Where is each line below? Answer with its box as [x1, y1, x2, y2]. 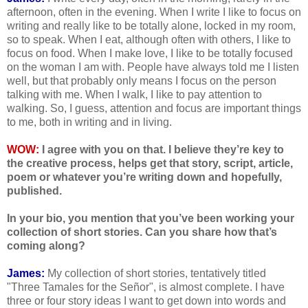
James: [7, 267, 45, 280]
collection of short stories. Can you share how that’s [7, 226, 277, 239]
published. [7, 185, 62, 197]
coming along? [7, 240, 85, 252]
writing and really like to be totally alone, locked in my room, [7, 20, 296, 32]
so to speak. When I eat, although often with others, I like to [7, 34, 291, 46]
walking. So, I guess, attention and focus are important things [7, 102, 301, 115]
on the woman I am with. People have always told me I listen [7, 61, 299, 74]
